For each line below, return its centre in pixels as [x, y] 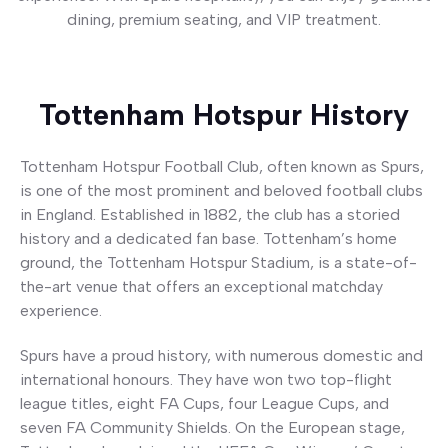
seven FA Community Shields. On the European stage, [212, 427]
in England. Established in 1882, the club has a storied [210, 214]
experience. [61, 310]
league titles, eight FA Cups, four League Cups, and [204, 403]
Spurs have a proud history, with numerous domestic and [221, 355]
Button [51, 75]
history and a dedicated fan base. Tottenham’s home [208, 238]
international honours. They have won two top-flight [206, 379]
